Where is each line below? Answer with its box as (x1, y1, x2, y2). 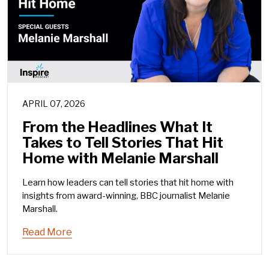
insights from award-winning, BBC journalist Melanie (22, 190, 230, 202)
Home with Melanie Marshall (22, 150, 219, 168)
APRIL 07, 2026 (22, 98, 85, 109)
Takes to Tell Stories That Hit (22, 134, 223, 152)
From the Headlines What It (22, 118, 213, 136)
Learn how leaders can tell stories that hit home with (22, 177, 234, 189)
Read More (22, 226, 72, 238)
